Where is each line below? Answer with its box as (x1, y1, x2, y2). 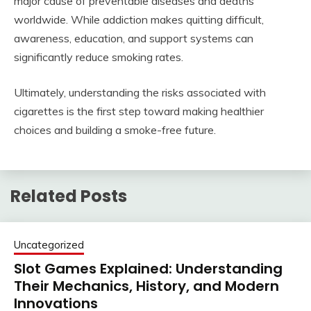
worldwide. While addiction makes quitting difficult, (14, 12, 264, 26)
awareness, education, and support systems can (14, 31, 253, 45)
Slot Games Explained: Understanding (14, 259, 283, 279)
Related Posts (10, 184, 127, 208)
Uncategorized (14, 238, 84, 252)
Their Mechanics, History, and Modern (14, 276, 279, 296)
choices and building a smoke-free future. (14, 122, 216, 137)
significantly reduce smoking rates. (14, 49, 183, 64)
